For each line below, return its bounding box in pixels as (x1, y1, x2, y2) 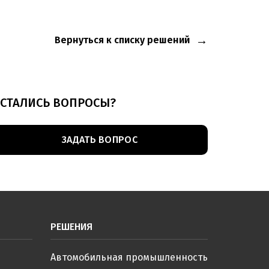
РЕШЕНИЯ (50, 221, 92, 232)
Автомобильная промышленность (50, 252, 208, 263)
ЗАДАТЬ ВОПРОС (61, 134, 138, 145)
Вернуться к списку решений (55, 34, 190, 46)
